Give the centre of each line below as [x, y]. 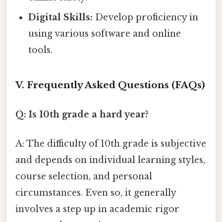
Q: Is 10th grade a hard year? [82, 114]
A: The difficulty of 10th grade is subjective [111, 144]
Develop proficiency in [146, 17]
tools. [41, 50]
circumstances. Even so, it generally [96, 193]
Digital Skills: [61, 17]
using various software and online [105, 33]
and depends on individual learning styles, [110, 160]
